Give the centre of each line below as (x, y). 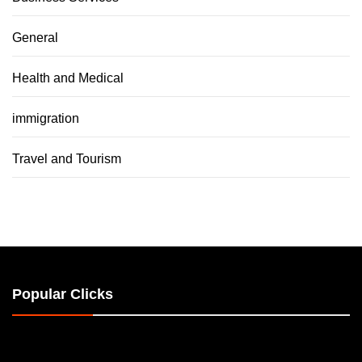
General (35, 38)
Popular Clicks (63, 295)
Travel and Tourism (67, 159)
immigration (46, 119)
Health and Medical (68, 78)
